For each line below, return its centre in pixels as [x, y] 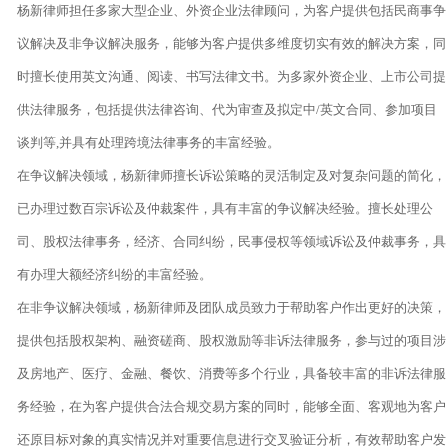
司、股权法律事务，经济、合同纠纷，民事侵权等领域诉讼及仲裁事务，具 [231, 241]
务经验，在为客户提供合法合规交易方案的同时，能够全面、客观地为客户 [231, 406]
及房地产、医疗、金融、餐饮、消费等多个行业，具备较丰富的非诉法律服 [231, 373]
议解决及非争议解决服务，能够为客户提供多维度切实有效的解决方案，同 [231, 43]
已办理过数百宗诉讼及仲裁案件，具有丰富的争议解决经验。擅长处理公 [224, 208]
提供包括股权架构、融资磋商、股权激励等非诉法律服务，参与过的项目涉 [231, 340]
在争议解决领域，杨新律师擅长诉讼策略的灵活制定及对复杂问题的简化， [231, 175]
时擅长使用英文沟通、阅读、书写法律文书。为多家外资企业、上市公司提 [231, 76]
